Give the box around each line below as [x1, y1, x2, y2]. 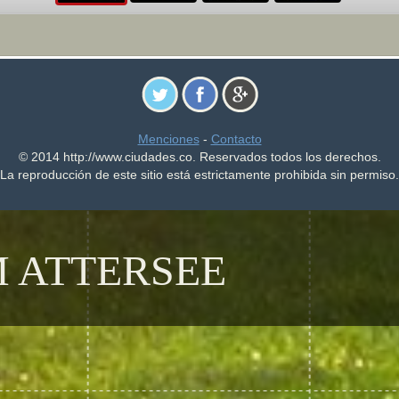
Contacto [210, 132, 262, 146]
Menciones [137, 132, 199, 146]
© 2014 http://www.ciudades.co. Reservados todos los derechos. [18, 150, 381, 164]
